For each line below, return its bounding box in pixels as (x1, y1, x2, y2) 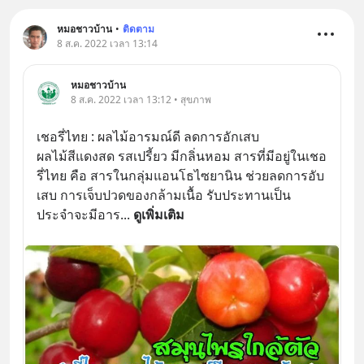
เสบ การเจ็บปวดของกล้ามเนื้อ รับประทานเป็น (37, 186, 291, 204)
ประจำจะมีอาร (37, 206, 120, 223)
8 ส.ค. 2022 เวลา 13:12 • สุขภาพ (71, 93, 211, 106)
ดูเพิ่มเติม (133, 206, 184, 223)
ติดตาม (123, 22, 154, 36)
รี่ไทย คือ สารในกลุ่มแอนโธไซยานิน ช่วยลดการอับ (37, 167, 324, 184)
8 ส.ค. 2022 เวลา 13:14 (57, 37, 158, 50)
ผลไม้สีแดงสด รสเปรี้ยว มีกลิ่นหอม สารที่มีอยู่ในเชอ (37, 147, 327, 165)
